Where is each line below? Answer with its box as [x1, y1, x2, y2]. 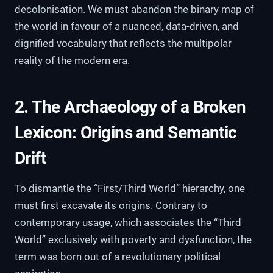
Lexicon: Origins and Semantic [15, 122, 237, 143]
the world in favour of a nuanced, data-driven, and [15, 20, 239, 33]
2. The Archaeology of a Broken [15, 97, 246, 118]
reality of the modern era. [15, 54, 130, 67]
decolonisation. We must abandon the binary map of [15, 3, 254, 16]
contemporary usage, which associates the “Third [15, 216, 241, 229]
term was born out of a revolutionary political [15, 250, 221, 263]
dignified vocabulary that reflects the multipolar [15, 37, 232, 50]
